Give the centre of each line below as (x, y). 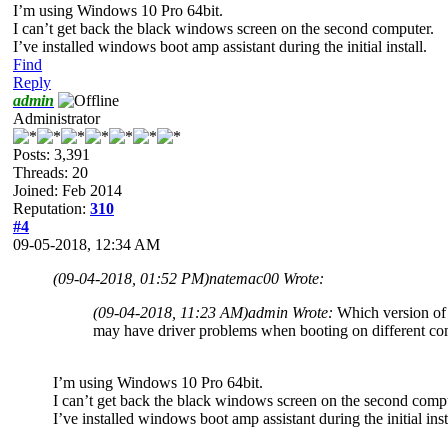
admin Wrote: (292, 312)
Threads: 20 (50, 172)
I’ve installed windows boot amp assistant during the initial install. (220, 46)
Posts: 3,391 (51, 154)
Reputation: (51, 208)
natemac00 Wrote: (266, 278)
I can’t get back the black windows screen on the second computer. (223, 28)
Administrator (56, 118)
